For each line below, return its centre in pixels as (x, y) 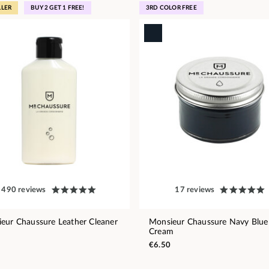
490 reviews (24, 190)
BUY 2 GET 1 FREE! (58, 8)
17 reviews (195, 190)
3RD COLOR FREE (171, 8)
